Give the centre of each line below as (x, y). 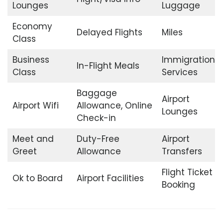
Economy (32, 27)
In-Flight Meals (108, 66)
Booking (178, 185)
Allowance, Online (114, 106)
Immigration (188, 60)
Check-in (96, 118)
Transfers (182, 152)
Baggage (97, 93)
